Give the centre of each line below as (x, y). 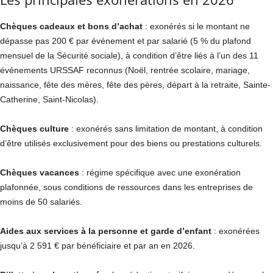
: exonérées (236, 231)
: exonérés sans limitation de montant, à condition (166, 129)
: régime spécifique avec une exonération (160, 172)
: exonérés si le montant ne (196, 26)
